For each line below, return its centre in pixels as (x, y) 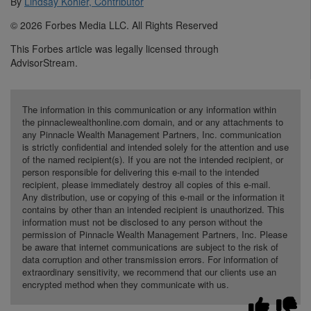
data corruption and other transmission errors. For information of (150, 260)
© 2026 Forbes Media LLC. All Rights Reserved (114, 25)
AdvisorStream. (44, 63)
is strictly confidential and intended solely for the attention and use (155, 147)
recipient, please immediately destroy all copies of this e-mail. (146, 185)
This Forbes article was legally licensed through (115, 49)
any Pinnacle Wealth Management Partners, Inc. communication (151, 135)
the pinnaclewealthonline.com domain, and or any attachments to (152, 122)
